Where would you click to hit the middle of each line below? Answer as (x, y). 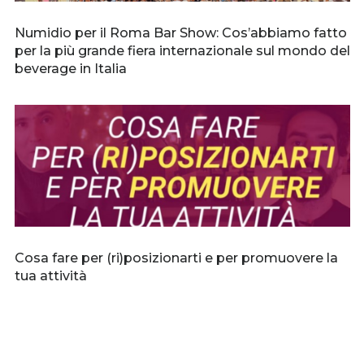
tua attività (50, 276)
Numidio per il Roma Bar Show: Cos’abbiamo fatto (180, 33)
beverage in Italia (70, 69)
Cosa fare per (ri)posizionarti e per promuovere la (176, 258)
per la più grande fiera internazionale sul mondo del (182, 51)
